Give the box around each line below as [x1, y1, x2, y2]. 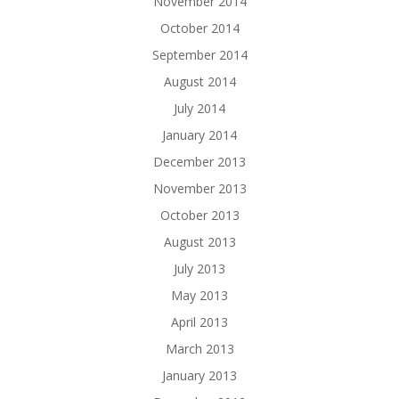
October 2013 [159, 207, 240, 224]
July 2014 [174, 100, 225, 118]
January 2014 [162, 126, 237, 144]
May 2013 [171, 287, 228, 305]
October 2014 [159, 20, 240, 37]
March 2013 [165, 340, 234, 358]
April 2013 [171, 313, 228, 331]
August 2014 [163, 73, 236, 91]
